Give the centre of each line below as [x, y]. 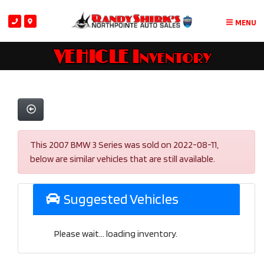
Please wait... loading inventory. [116, 234]
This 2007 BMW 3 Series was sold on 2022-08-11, [124, 145]
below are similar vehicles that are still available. [123, 159]
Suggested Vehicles [120, 199]
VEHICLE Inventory [132, 58]
